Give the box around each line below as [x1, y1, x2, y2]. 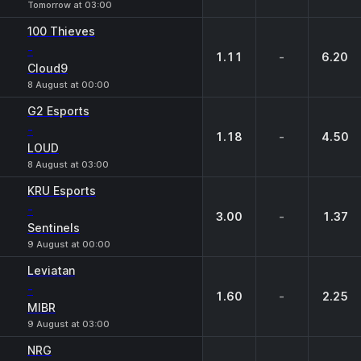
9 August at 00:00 [27, 239, 110, 250]
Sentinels [27, 221, 80, 234]
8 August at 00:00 [27, 79, 110, 90]
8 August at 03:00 [27, 159, 109, 170]
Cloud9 [27, 61, 68, 75]
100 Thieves [27, 24, 95, 38]
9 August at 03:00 [27, 318, 110, 330]
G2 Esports [27, 104, 89, 118]
